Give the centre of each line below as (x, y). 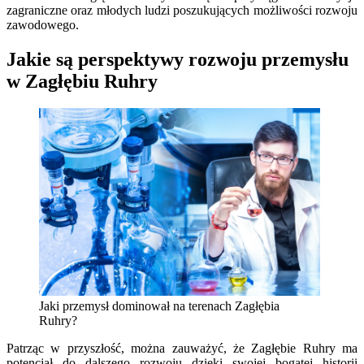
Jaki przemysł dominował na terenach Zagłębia (159, 306)
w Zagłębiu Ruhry (82, 81)
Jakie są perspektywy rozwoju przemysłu (178, 59)
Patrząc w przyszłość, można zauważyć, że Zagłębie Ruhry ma (182, 349)
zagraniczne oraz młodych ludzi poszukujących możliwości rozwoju (182, 10)
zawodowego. (43, 24)
